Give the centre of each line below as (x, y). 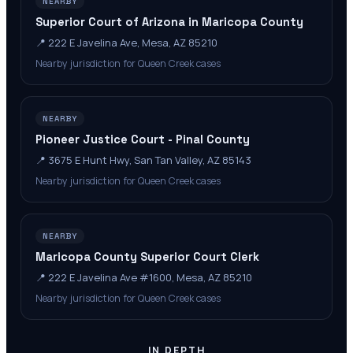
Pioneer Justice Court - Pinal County (143, 139)
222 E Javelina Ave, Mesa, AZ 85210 (133, 43)
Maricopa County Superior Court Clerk (147, 257)
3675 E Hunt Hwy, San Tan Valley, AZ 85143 (150, 160)
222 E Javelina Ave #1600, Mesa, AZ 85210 (150, 277)
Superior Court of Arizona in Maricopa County (169, 22)
